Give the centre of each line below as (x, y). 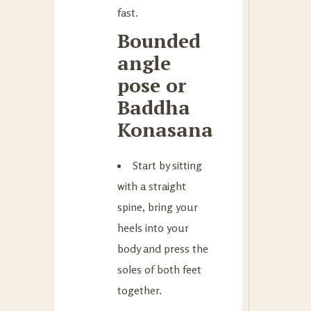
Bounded (159, 40)
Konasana (165, 129)
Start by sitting (167, 165)
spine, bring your (158, 207)
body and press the (163, 248)
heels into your (153, 227)
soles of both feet (159, 269)
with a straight (152, 186)
